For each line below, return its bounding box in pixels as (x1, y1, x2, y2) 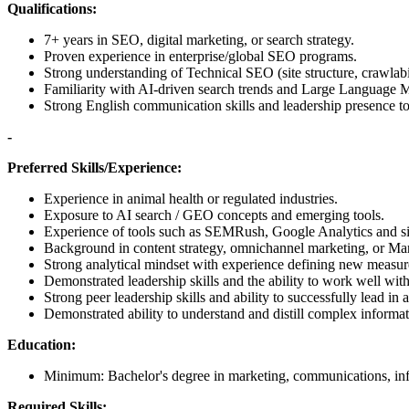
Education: (7, 336, 76, 352)
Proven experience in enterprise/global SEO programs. (44, 47, 357, 64)
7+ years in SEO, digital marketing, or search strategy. (44, 31, 354, 47)
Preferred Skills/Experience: (7, 159, 182, 175)
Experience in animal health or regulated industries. (44, 190, 338, 206)
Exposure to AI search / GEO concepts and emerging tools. (44, 206, 384, 223)
